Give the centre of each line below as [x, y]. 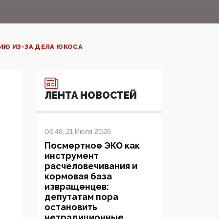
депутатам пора [81, 197]
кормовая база [78, 176]
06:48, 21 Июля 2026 [78, 132]
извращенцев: [77, 187]
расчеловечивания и [91, 166]
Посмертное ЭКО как [92, 146]
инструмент [72, 156]
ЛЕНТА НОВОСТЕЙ [91, 96]
